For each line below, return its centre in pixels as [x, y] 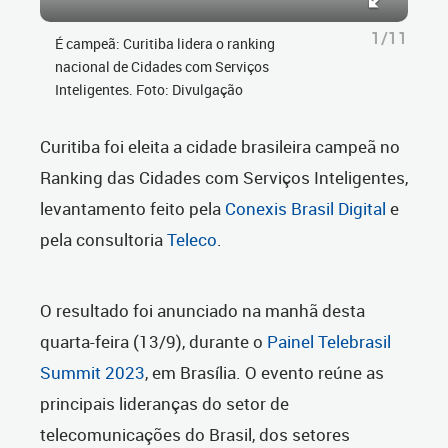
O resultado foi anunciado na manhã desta [202, 310]
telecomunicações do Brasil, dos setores [195, 434]
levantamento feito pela [132, 208]
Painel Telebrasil [329, 341]
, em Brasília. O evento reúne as [264, 372]
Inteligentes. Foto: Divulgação [149, 89]
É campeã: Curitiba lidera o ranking [165, 43]
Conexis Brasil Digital [305, 208]
